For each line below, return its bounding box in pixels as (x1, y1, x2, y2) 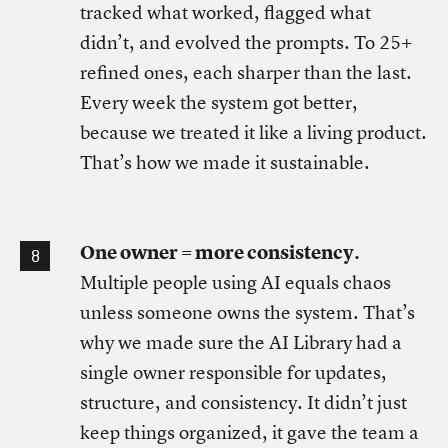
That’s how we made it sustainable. (80, 150, 370, 175)
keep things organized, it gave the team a (80, 420, 419, 445)
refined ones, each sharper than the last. (80, 60, 412, 85)
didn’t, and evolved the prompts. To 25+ (80, 30, 412, 55)
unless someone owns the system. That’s (80, 300, 415, 325)
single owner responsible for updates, (80, 360, 387, 385)
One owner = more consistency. (80, 240, 360, 265)
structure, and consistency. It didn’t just (80, 390, 407, 415)
